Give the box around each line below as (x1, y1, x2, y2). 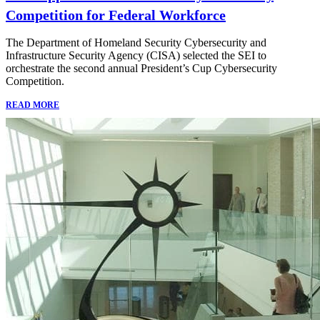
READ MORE (6, 99, 59, 110)
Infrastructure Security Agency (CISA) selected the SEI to (6, 49, 266, 61)
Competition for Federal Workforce (6, 6, 226, 23)
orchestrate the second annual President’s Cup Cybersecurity (6, 61, 277, 74)
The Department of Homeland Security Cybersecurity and (6, 36, 266, 49)
